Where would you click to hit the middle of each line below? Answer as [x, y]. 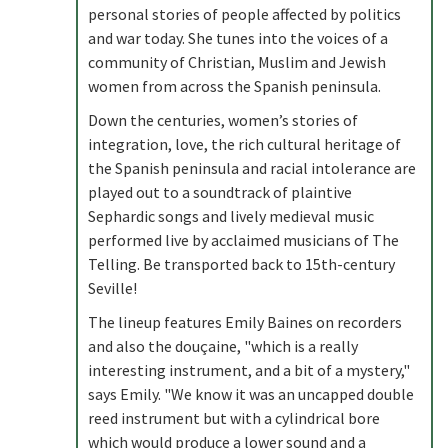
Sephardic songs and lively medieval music [231, 216]
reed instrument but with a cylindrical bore [234, 418]
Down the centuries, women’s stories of [223, 120]
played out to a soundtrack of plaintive [220, 192]
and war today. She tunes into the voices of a [238, 38]
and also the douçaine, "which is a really [223, 346]
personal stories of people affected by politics [244, 14]
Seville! [112, 288]
